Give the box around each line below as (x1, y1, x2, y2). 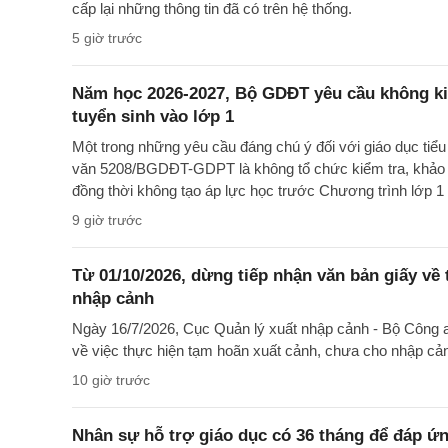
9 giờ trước (72, 212, 142, 229)
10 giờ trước (72, 372, 150, 389)
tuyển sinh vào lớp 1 (72, 107, 234, 127)
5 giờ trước (72, 30, 142, 47)
